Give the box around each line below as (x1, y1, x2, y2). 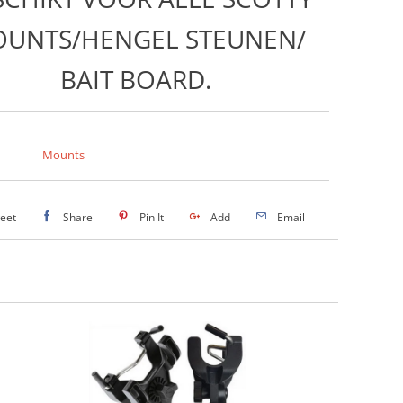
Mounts (41, 146, 85, 163)
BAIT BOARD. (60, 61, 211, 96)
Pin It (139, 209, 164, 225)
